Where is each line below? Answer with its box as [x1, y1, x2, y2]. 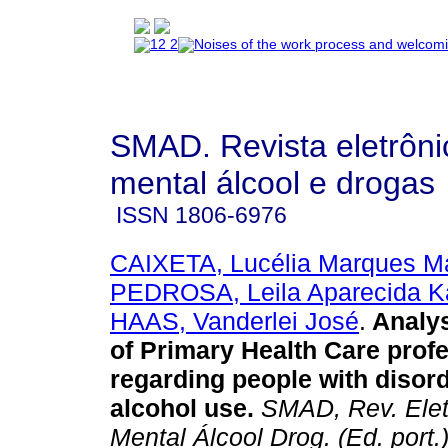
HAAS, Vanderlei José [110, 306, 359, 335]
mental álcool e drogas [110, 165, 435, 201]
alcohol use [110, 393, 247, 422]
